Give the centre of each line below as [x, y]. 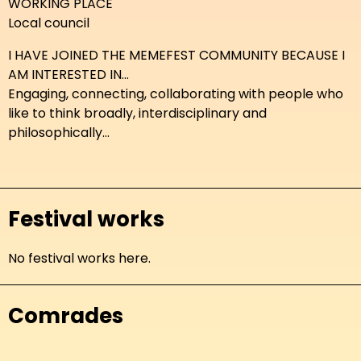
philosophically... [59, 133]
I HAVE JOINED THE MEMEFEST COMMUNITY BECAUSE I [176, 55]
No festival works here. [79, 259]
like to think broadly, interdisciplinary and [137, 113]
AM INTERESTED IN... [68, 75]
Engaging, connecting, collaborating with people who [176, 94]
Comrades [66, 315]
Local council [49, 23]
